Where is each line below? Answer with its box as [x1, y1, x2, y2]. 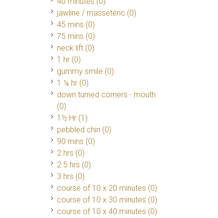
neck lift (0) [57, 43, 94, 53]
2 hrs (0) [57, 148, 85, 158]
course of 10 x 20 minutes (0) [57, 183, 157, 193]
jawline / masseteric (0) [57, 8, 136, 18]
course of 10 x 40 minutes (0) [57, 206, 157, 216]
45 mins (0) [57, 19, 95, 29]
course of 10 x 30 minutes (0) [57, 195, 157, 204]
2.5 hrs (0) [57, 160, 91, 169]
